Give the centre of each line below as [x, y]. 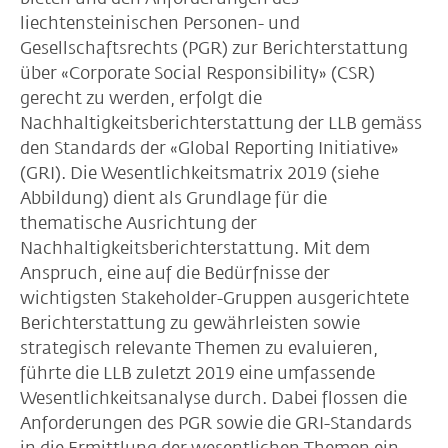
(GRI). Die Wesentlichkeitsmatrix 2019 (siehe [199, 173]
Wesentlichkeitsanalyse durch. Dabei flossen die [213, 398]
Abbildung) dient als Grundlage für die [173, 198]
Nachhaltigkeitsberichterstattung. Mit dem [195, 248]
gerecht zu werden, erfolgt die [141, 98]
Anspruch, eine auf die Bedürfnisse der [175, 273]
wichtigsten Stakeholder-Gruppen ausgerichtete [214, 298]
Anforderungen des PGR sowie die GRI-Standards [216, 423]
